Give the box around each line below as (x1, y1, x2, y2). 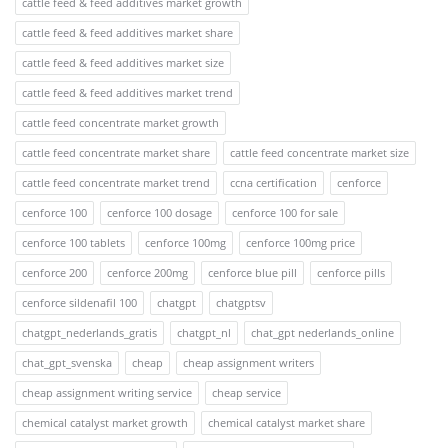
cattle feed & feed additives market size (22, 55, 224, 71)
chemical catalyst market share (208, 415, 365, 431)
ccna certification (230, 175, 317, 191)
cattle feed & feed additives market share (22, 25, 233, 41)
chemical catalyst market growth (22, 415, 188, 431)
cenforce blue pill (208, 265, 297, 281)
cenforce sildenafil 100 (22, 295, 137, 311)
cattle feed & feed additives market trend (22, 85, 233, 101)
